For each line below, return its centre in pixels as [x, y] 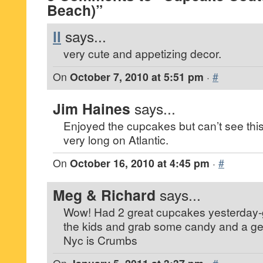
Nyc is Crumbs [100, 240]
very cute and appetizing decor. [142, 53]
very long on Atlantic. [116, 139]
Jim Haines [92, 109]
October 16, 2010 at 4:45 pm [140, 163]
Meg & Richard [104, 195]
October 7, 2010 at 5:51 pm [137, 77]
